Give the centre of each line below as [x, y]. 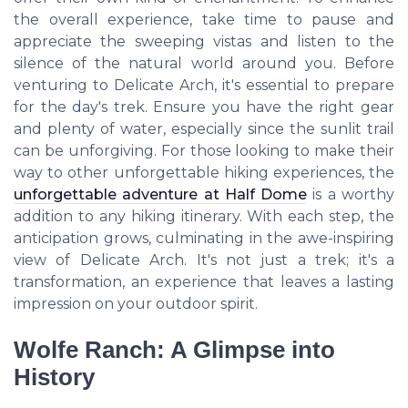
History [54, 377]
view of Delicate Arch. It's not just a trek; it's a [204, 260]
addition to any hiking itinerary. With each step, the [204, 217]
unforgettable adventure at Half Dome [161, 195]
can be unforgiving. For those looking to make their [204, 151]
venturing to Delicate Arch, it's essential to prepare [204, 86]
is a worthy [351, 195]
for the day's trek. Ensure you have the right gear [204, 107]
